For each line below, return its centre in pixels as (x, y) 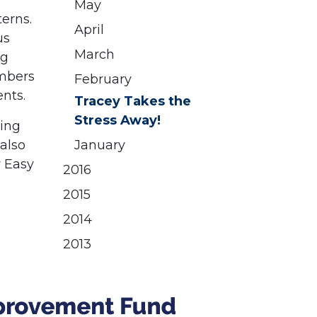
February (103, 80)
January (100, 145)
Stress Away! (117, 121)
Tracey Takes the (133, 102)
